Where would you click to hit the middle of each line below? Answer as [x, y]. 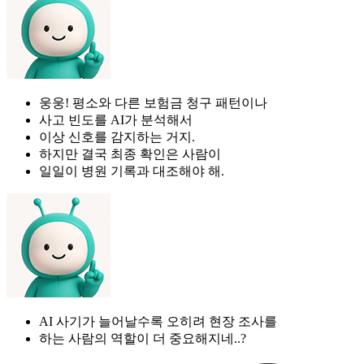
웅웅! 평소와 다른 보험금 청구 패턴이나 [153, 102]
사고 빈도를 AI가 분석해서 [116, 119]
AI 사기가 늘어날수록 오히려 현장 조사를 [158, 321]
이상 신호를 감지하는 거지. [117, 136]
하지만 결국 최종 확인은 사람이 [130, 154]
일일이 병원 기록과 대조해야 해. [132, 171]
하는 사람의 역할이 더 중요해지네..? [143, 338]
